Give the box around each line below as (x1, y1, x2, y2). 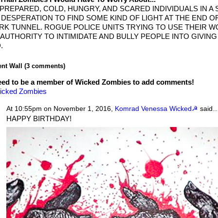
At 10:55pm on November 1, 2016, (6, 105, 115, 113)
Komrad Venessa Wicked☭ (114, 105, 198, 113)
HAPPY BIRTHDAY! (6, 114, 72, 123)
